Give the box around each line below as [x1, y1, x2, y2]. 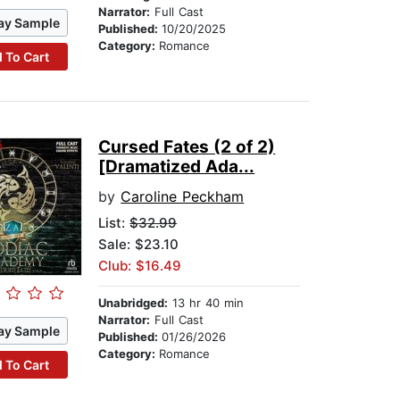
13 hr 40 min [168, 296, 245, 311]
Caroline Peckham [121, 187, 245, 206]
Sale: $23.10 [98, 236, 179, 254]
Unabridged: [98, 296, 169, 311]
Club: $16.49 [98, 257, 182, 275]
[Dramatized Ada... [98, 156, 255, 178]
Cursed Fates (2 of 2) [98, 137, 276, 158]
